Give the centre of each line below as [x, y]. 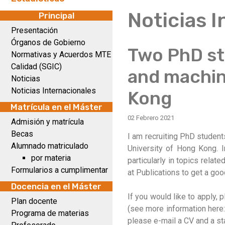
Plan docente [34, 201]
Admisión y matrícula [47, 122]
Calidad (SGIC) [36, 67]
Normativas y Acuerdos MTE [61, 54]
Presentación [34, 30]
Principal [56, 16]
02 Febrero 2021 [151, 118]
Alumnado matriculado [50, 146]
